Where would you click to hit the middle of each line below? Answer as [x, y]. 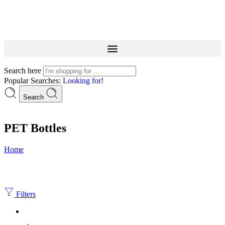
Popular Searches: [33, 81]
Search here [24, 71]
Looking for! [83, 81]
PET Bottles [35, 128]
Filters [25, 194]
